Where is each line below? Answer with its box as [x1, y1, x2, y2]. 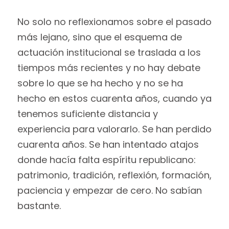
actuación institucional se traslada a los [17, 46, 201, 59]
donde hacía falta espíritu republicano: [17, 153, 196, 167]
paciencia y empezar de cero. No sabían [17, 184, 202, 197]
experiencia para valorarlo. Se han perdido [17, 123, 212, 136]
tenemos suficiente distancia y [17, 107, 158, 121]
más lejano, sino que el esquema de [17, 31, 182, 44]
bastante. [17, 199, 61, 213]
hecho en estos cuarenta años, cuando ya [17, 92, 212, 105]
